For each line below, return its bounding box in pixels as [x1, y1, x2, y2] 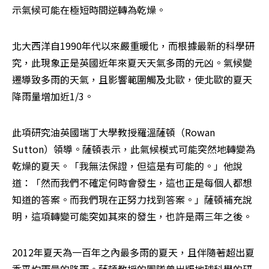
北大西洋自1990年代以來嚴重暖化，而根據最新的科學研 [12, 38, 255, 53]
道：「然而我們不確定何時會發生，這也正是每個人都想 [12, 175, 252, 190]
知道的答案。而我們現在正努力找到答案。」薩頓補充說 [12, 192, 252, 207]
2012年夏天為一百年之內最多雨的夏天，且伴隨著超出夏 [12, 245, 255, 260]
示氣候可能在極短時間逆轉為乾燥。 [12, 2, 166, 17]
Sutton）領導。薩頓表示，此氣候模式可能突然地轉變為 [12, 142, 255, 157]
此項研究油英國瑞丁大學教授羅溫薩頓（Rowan [12, 125, 215, 140]
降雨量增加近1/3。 [12, 89, 94, 104]
